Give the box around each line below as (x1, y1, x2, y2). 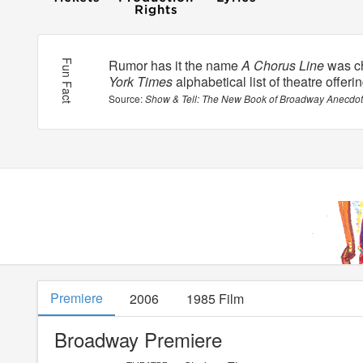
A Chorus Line (241, 56, 325, 75)
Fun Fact (58, 58, 75, 105)
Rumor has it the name (109, 56, 242, 75)
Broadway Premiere (53, 325, 222, 354)
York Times (109, 72, 173, 92)
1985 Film (186, 289, 244, 309)
